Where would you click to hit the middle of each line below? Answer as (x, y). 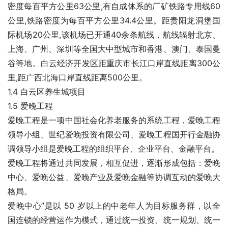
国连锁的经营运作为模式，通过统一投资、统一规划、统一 (114, 220)
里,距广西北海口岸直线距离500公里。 (77, 77)
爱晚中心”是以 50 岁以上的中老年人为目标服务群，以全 (114, 206)
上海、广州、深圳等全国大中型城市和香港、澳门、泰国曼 (114, 49)
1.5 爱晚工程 (30, 106)
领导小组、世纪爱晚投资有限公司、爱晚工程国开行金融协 (114, 134)
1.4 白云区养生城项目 (47, 92)
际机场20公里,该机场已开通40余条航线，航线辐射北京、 (114, 35)
